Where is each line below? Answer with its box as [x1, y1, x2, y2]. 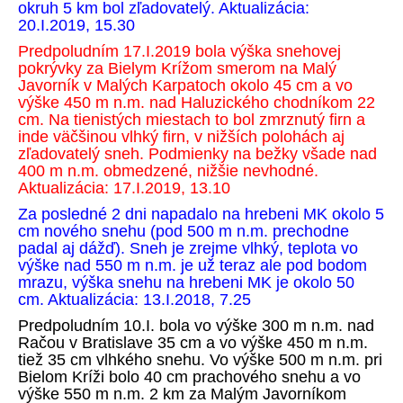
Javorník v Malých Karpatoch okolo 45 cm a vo [18, 76, 353, 94]
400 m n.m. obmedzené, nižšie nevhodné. [18, 162, 318, 180]
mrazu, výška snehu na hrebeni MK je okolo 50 [18, 273, 354, 291]
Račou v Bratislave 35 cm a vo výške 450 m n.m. [18, 334, 368, 352]
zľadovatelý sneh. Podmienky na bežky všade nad [18, 145, 377, 163]
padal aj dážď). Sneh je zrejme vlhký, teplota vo [18, 239, 358, 257]
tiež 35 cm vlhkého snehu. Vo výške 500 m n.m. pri [18, 351, 382, 369]
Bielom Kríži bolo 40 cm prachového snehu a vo [18, 368, 361, 386]
